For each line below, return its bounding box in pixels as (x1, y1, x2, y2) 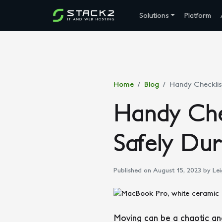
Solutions (139, 11, 169, 20)
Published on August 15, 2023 (113, 166, 201, 174)
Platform (184, 11, 212, 20)
